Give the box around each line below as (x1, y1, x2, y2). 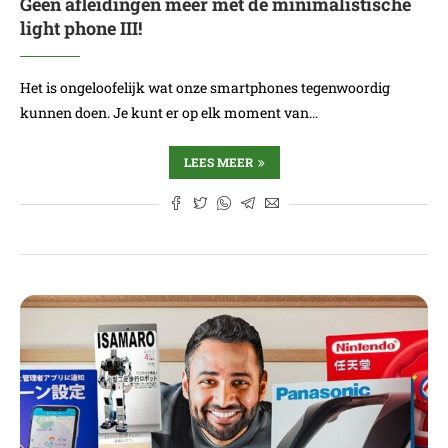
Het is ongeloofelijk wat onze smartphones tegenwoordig (20, 78, 390, 97)
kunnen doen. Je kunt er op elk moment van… (20, 103, 318, 122)
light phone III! (20, 16, 142, 40)
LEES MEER (183, 154, 253, 170)
